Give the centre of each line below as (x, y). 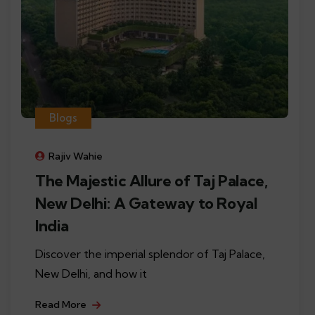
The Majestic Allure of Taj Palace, (152, 180)
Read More (62, 304)
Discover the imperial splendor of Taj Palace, (150, 253)
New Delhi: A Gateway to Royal (146, 203)
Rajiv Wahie (76, 156)
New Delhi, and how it (91, 273)
